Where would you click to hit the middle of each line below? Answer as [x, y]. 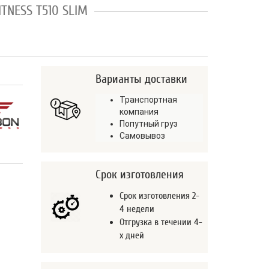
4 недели [137, 209]
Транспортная [148, 100]
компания [139, 112]
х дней [131, 236]
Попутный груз [148, 124]
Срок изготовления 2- [159, 196]
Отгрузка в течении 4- [161, 222]
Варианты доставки [141, 79]
